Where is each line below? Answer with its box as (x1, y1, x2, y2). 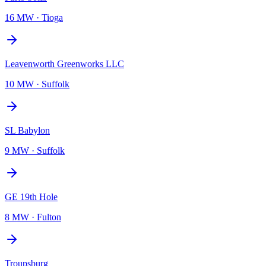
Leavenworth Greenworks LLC (5, 58, 124, 69)
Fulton (37, 211, 61, 222)
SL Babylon (5, 125, 50, 135)
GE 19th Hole (5, 191, 58, 202)
